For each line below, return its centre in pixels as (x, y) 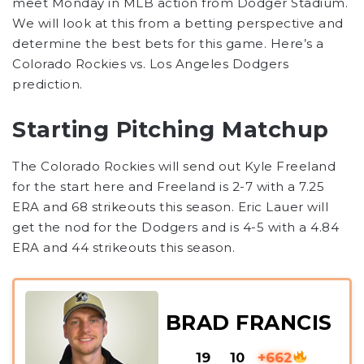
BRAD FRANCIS (249, 323)
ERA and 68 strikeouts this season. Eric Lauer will (170, 206)
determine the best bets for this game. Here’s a (168, 44)
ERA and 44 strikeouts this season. (123, 247)
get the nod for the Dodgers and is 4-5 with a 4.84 (175, 227)
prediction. (48, 84)
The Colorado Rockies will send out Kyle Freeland (174, 166)
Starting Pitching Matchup (171, 130)
